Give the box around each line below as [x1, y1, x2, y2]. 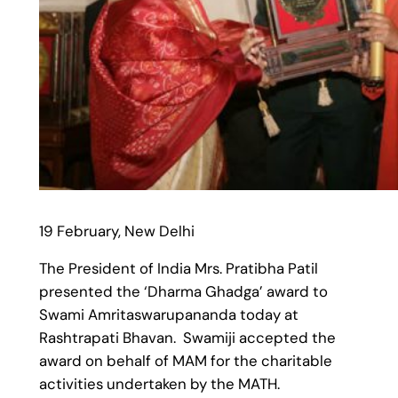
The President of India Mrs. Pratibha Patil [38, 259, 318, 279]
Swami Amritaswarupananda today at [38, 305, 298, 325]
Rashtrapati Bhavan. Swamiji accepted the [38, 328, 336, 348]
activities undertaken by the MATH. [38, 374, 280, 394]
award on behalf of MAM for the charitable [38, 351, 332, 371]
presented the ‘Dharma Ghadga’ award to [38, 282, 328, 302]
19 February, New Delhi [38, 220, 195, 241]
